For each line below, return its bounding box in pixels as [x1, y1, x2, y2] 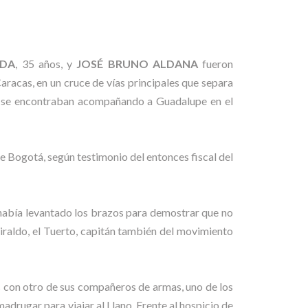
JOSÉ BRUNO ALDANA [72, 57, 203, 70]
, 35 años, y [15, 57, 73, 70]
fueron [202, 57, 234, 70]
